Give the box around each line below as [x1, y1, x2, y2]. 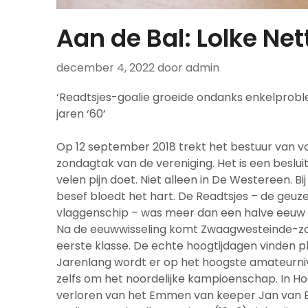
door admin [157, 60, 219, 76]
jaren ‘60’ [56, 106, 106, 122]
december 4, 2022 [56, 60, 155, 76]
